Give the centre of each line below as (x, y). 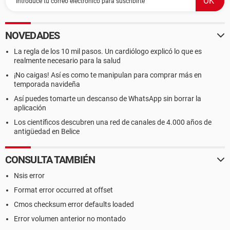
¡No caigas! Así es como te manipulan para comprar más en (108, 75)
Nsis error (29, 176)
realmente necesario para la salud (67, 61)
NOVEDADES (32, 35)
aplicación (30, 108)
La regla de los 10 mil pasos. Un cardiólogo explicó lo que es (108, 51)
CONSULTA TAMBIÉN (50, 160)
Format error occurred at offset (63, 190)
